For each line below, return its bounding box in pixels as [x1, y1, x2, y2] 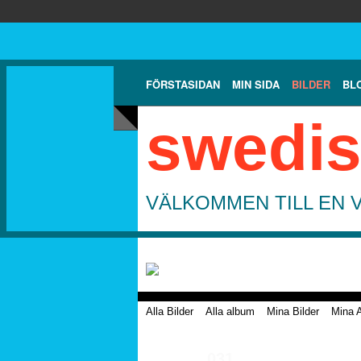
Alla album [205, 305, 255, 317]
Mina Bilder [267, 305, 319, 317]
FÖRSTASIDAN [146, 76, 220, 92]
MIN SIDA [232, 76, 280, 92]
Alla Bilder [146, 305, 193, 317]
